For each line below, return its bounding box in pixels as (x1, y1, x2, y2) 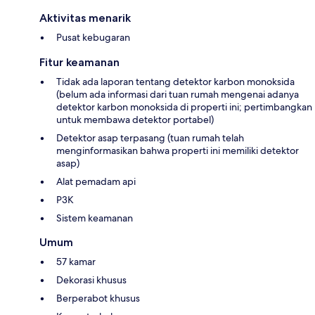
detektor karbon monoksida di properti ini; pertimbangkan (56, 100, 312, 113)
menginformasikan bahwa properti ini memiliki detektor (56, 143, 299, 157)
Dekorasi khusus (56, 273, 127, 286)
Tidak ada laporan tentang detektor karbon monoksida (56, 75, 295, 88)
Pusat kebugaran (56, 30, 130, 44)
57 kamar (56, 255, 96, 268)
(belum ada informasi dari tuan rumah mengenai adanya (56, 87, 299, 101)
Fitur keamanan (39, 55, 120, 69)
